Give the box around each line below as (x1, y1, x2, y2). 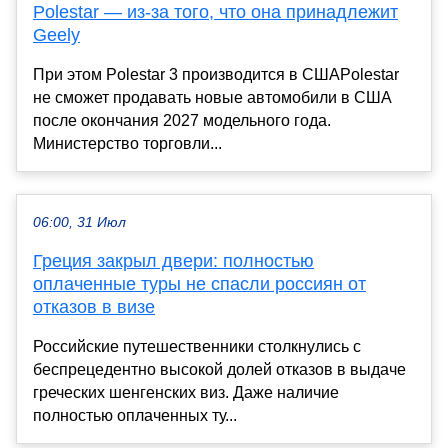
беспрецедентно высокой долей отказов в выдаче (33, 361, 406, 379)
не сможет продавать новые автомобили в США (33, 89, 392, 107)
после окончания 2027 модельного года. (33, 112, 331, 130)
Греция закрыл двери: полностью (33, 251, 314, 272)
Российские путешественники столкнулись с (33, 338, 361, 356)
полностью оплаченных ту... (33, 407, 237, 425)
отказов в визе (33, 297, 155, 318)
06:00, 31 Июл (33, 215, 126, 231)
